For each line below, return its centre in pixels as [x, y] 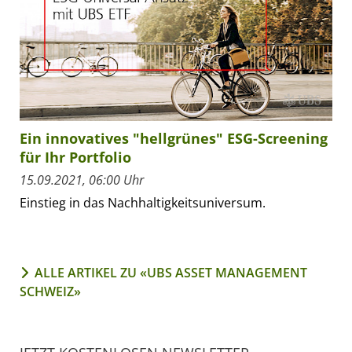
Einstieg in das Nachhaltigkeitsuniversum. [143, 202]
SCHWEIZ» [50, 291]
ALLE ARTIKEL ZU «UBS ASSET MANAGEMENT [171, 272]
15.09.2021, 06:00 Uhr [82, 180]
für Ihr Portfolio [75, 157]
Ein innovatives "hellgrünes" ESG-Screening [174, 138]
